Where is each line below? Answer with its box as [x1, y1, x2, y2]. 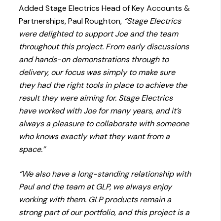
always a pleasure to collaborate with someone [19, 118, 189, 129]
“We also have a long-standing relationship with [19, 169, 191, 180]
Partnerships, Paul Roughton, [19, 16, 124, 27]
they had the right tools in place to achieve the [19, 80, 187, 91]
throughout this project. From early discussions [19, 41, 189, 52]
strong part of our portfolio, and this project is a [19, 207, 190, 218]
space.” [19, 144, 46, 155]
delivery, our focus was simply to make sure [19, 67, 176, 78]
